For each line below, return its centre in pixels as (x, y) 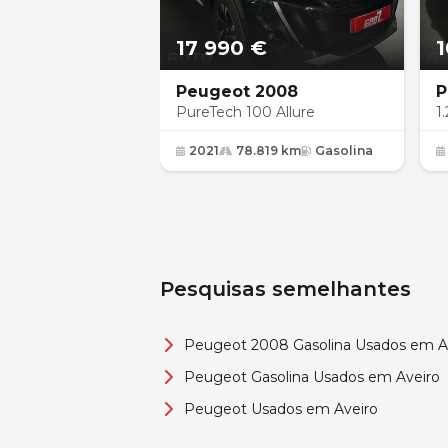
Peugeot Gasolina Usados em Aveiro (312, 377)
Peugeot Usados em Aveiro (281, 409)
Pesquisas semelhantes (285, 289)
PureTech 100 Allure (245, 112)
